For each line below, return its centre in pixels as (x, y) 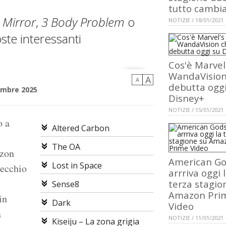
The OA (66, 147)
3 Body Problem (83, 22)
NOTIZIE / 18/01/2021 (196, 20)
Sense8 (65, 184)
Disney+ (186, 98)
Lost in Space (77, 166)
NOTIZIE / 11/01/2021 (196, 218)
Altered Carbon (80, 128)
